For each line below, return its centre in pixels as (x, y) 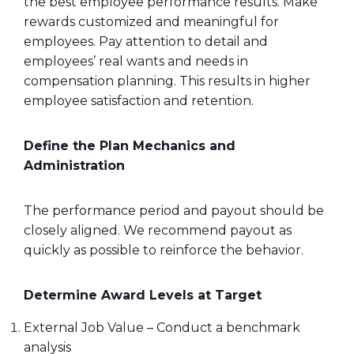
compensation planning (99, 81)
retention (221, 101)
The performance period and (117, 211)
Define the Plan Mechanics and (130, 146)
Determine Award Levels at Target (143, 295)
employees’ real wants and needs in (136, 61)
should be (290, 211)
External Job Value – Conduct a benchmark (162, 328)
